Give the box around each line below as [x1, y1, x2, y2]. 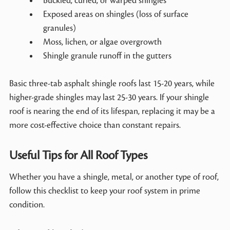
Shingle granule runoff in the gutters [43, 51, 172, 61]
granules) [43, 23, 76, 33]
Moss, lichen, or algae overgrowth [43, 37, 162, 47]
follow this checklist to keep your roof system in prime [9, 186, 200, 196]
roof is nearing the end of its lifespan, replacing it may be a [9, 106, 215, 116]
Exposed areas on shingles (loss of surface [43, 9, 189, 19]
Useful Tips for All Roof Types [9, 148, 147, 162]
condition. [9, 200, 45, 209]
